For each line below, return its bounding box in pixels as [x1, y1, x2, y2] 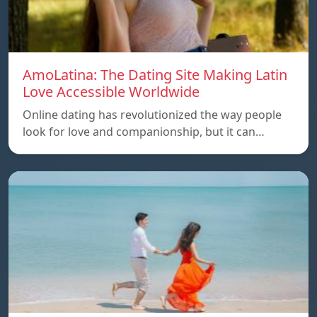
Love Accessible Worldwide [23, 81, 200, 101]
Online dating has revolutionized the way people [23, 106, 282, 122]
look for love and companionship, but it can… [23, 123, 265, 139]
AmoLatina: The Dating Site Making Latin [23, 64, 287, 84]
